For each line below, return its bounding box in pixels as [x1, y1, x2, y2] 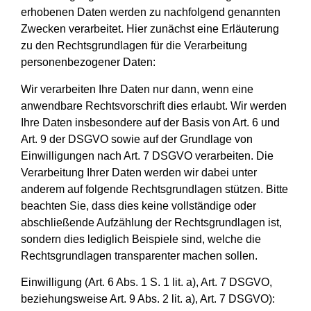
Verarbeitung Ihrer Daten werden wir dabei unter [21, 166, 257, 178]
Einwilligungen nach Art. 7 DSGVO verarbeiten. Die [21, 149, 274, 162]
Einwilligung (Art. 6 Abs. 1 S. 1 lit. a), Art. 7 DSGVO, [21, 276, 272, 289]
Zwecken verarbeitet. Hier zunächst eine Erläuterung [21, 23, 279, 35]
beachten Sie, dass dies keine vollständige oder [21, 199, 256, 212]
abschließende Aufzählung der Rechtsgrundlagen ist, [21, 216, 282, 228]
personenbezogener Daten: [21, 56, 155, 69]
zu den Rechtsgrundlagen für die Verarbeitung [21, 40, 247, 52]
